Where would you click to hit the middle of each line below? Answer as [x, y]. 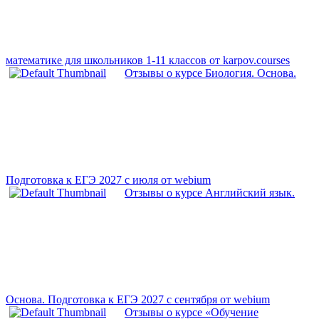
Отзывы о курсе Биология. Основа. [210, 73]
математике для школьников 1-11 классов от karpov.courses [148, 61]
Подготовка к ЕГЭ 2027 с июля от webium [108, 180]
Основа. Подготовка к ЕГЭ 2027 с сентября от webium [138, 300]
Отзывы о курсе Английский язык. [210, 193]
